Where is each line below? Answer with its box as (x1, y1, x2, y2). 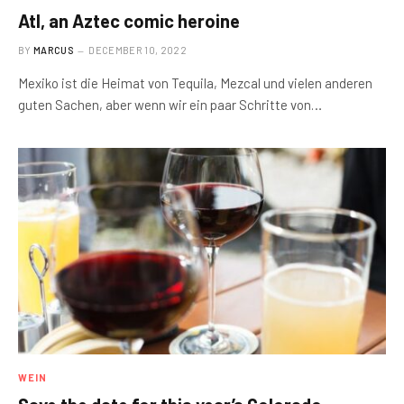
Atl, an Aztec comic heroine (18, 9, 240, 32)
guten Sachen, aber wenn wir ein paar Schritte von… (18, 96, 322, 113)
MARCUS (33, 43, 74, 56)
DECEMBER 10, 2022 (88, 43, 187, 56)
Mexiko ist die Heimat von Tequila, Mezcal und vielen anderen (18, 74, 372, 91)
